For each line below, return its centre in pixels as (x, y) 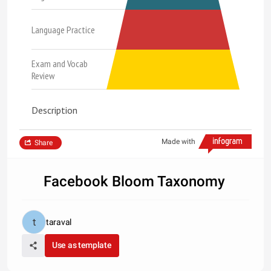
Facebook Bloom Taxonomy (123, 181)
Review (43, 76)
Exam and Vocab (60, 64)
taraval (59, 222)
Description (54, 110)
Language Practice (63, 30)
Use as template (82, 245)
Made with (178, 142)
